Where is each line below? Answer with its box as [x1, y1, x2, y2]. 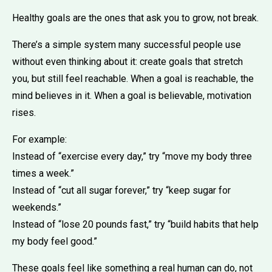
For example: [12, 133, 67, 145]
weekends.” [12, 201, 61, 213]
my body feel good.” [12, 235, 97, 247]
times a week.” [12, 167, 74, 179]
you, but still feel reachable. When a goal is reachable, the [12, 72, 254, 84]
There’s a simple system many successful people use [12, 38, 241, 50]
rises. [12, 106, 36, 118]
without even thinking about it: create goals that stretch [12, 55, 243, 67]
